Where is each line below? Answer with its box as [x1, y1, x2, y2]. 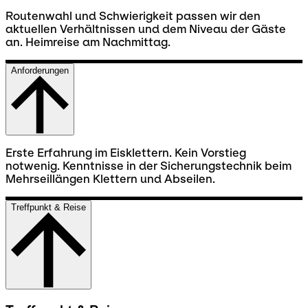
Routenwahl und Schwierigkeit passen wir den [5, 9, 261, 23]
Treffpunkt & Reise [11, 201, 86, 212]
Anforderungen [11, 65, 69, 76]
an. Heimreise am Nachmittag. [5, 35, 170, 49]
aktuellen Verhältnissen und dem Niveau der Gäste [5, 22, 286, 36]
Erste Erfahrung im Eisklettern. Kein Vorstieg [5, 146, 246, 159]
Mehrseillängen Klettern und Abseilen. [5, 172, 215, 186]
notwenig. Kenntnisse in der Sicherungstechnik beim [5, 159, 291, 173]
